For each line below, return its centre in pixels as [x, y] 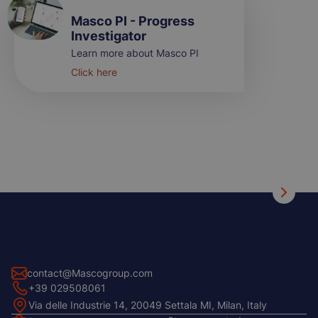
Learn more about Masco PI [135, 53]
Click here [94, 72]
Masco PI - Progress [133, 21]
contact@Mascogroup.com [90, 273]
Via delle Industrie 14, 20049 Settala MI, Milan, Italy [148, 305]
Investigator [109, 36]
